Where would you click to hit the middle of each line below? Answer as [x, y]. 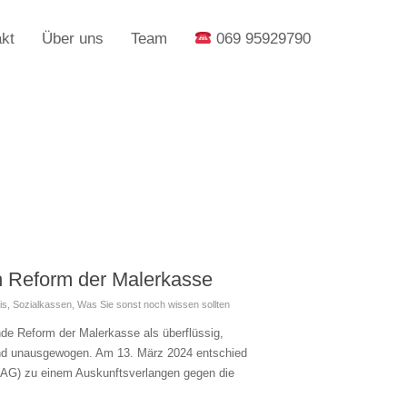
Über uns [72, 39]
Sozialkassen [42, 304]
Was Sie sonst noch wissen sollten [154, 304]
